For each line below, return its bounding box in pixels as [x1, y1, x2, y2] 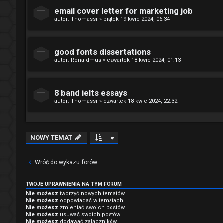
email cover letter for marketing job [54, 6, 193, 16]
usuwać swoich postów [58, 211, 120, 218]
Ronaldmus [71, 56, 101, 63]
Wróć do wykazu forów [35, 158, 97, 166]
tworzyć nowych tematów [58, 190, 125, 197]
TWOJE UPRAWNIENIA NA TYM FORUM [26, 180, 122, 187]
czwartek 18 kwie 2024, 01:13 [107, 56, 181, 63]
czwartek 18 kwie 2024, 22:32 [103, 97, 177, 104]
